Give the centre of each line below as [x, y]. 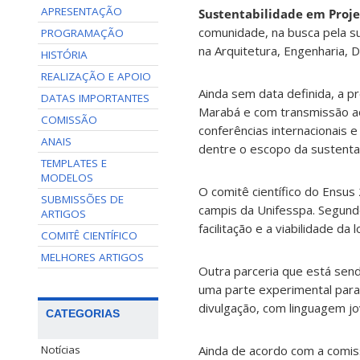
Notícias [61, 350]
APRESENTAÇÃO [82, 11]
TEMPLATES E [74, 163]
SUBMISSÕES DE [82, 199]
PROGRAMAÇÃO [82, 33]
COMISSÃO [69, 120]
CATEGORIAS [83, 314]
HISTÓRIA [64, 55]
